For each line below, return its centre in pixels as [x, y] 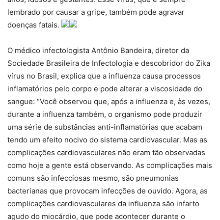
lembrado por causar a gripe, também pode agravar [96, 12]
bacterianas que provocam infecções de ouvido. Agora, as [108, 191]
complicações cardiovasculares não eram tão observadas [106, 153]
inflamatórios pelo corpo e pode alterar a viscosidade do [105, 89]
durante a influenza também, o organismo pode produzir [105, 114]
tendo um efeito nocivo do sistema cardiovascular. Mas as [107, 140]
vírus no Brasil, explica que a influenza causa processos [104, 76]
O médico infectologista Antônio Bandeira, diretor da [98, 51]
